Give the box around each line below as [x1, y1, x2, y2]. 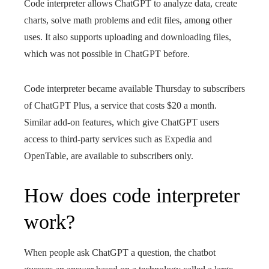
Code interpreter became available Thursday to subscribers [24, 83, 245, 94]
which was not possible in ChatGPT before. [24, 49, 190, 59]
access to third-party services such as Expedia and [24, 134, 212, 144]
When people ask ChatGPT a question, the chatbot [24, 247, 216, 258]
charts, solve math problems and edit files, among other [24, 15, 232, 25]
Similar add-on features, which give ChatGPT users [24, 117, 219, 127]
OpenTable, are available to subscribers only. [24, 151, 193, 161]
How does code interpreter [24, 184, 240, 207]
